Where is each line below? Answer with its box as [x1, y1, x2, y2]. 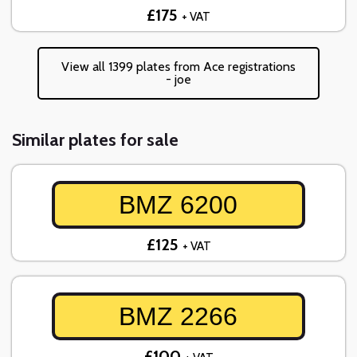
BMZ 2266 [119, 302, 238, 331]
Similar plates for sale [12, 129, 178, 151]
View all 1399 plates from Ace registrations [61, 59, 296, 75]
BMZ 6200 [119, 190, 238, 220]
